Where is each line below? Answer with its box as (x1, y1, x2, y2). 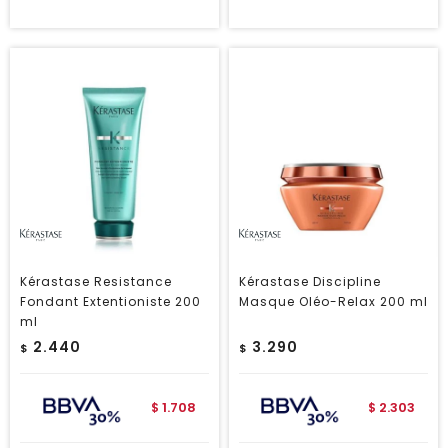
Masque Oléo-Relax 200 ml (239, 293, 428, 310)
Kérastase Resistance (20, 273, 172, 290)
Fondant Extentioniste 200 (20, 293, 201, 310)
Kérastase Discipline (239, 273, 381, 290)
